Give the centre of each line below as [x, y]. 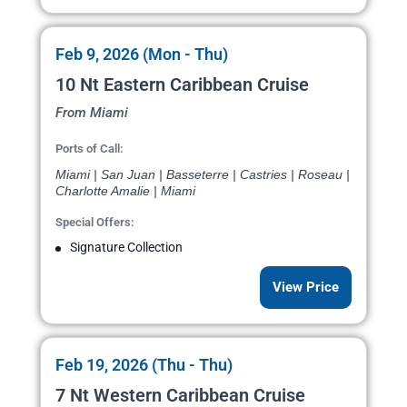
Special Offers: [95, 223]
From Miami [92, 113]
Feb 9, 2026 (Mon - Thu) [142, 55]
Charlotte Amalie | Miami [125, 191]
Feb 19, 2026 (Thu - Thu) [144, 365]
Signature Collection [126, 248]
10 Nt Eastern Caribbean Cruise [182, 85]
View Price [306, 288]
